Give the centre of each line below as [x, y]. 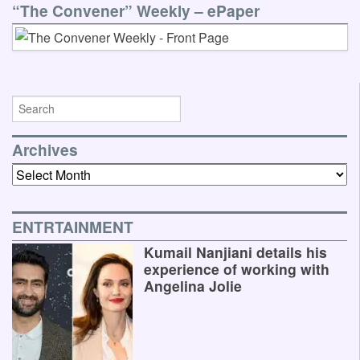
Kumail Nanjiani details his [235, 252]
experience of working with [237, 269]
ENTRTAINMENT [73, 227]
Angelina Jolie [193, 286]
